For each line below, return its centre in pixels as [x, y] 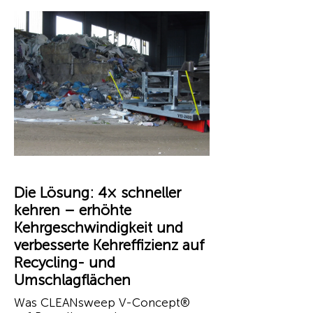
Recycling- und [65, 262]
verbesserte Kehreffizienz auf [109, 245]
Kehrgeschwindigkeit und [99, 227]
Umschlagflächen [72, 280]
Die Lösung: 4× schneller [97, 192]
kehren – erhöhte [73, 210]
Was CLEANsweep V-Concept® [102, 303]
